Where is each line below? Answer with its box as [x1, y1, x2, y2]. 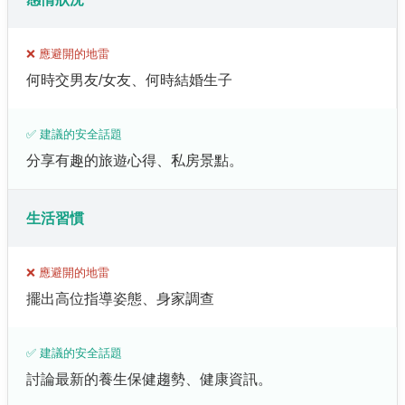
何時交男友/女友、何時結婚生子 [26, 71, 232, 88]
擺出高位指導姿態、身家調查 [26, 290, 214, 306]
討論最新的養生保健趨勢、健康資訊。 [26, 371, 272, 387]
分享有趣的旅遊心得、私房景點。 [26, 152, 243, 168]
